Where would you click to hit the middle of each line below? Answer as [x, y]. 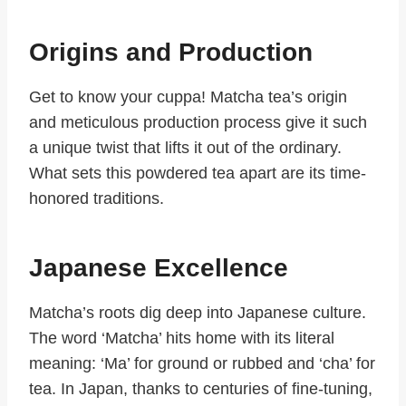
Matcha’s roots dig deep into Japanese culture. [198, 313]
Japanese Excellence [159, 268]
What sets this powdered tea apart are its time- [198, 174]
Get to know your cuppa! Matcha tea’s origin [188, 97]
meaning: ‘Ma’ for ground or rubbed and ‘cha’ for [202, 364]
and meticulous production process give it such [198, 123]
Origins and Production [171, 53]
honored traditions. [97, 199]
